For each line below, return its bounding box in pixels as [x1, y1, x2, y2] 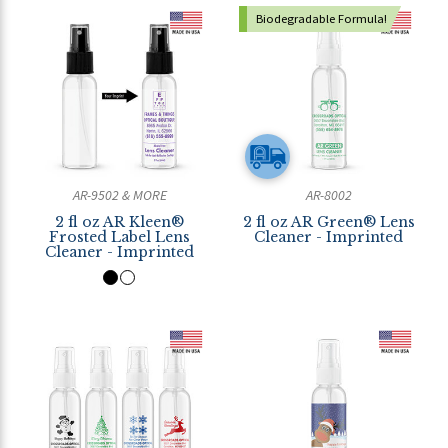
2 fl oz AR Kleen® [55, 213, 184, 231]
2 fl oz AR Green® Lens [242, 213, 415, 231]
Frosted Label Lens [49, 228, 190, 246]
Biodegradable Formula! [255, 11, 387, 27]
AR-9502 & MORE [72, 186, 167, 204]
